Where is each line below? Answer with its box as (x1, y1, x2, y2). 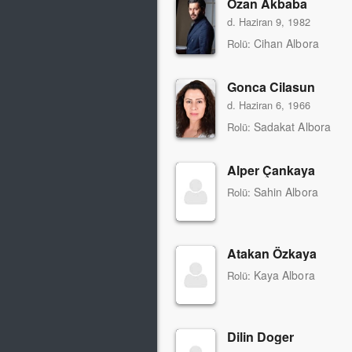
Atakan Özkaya (227, 244, 317, 263)
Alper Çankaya (227, 161, 316, 180)
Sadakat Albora (254, 119, 331, 135)
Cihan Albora (254, 35, 319, 52)
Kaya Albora (254, 267, 315, 284)
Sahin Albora (254, 184, 318, 200)
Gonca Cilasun (227, 78, 316, 97)
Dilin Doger (227, 328, 295, 346)
